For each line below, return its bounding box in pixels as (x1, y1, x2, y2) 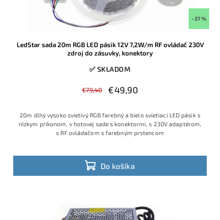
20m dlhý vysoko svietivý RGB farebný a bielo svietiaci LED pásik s (20, 111, 200, 119)
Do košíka (101, 161, 135, 170)
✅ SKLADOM (89, 65, 131, 74)
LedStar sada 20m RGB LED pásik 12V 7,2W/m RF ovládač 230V (16, 41, 204, 49)
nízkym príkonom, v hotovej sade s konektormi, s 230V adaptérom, (18, 120, 202, 128)
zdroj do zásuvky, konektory (67, 49, 153, 57)
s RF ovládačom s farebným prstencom (56, 129, 164, 137)
